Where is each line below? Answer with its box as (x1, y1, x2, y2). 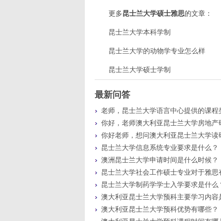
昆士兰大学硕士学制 (109, 66, 171, 74)
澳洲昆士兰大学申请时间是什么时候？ (101, 156, 219, 164)
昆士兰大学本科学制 (109, 29, 171, 36)
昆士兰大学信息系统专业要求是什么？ (101, 144, 219, 151)
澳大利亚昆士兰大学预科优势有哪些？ (101, 206, 219, 213)
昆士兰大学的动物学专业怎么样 (109, 47, 205, 55)
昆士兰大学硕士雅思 (122, 10, 184, 17)
